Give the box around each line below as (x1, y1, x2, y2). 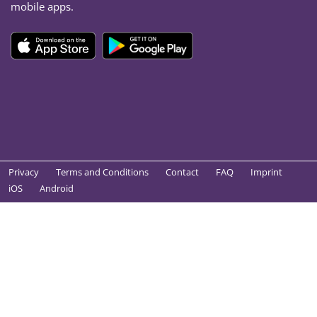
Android (40, 182, 74, 195)
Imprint (250, 166, 282, 178)
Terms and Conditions (56, 166, 149, 178)
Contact (166, 166, 199, 178)
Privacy (8, 166, 39, 178)
